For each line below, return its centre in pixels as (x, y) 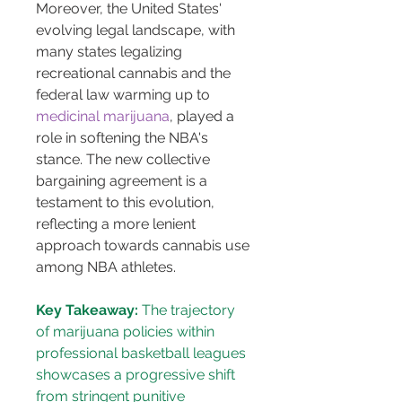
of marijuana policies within (127, 332)
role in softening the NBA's (124, 138)
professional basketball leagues (143, 354)
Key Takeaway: (87, 310)
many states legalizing (111, 52)
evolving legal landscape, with (137, 31)
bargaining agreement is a (123, 181)
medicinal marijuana (103, 117)
